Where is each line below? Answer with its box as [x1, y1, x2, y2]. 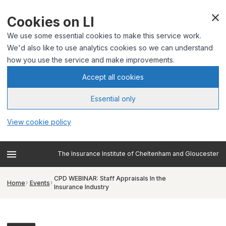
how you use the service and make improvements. [7, 55, 175, 64]
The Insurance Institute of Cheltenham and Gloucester [58, 149, 219, 157]
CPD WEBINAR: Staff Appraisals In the [54, 175, 166, 182]
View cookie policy [7, 118, 71, 126]
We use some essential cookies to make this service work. [7, 31, 201, 40]
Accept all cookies [82, 72, 144, 81]
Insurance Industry [54, 183, 109, 191]
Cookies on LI [7, 14, 94, 30]
